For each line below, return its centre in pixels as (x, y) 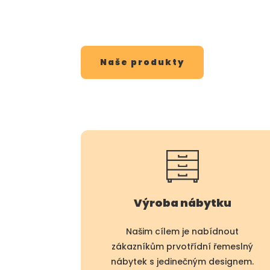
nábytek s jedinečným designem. (183, 261)
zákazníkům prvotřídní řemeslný (183, 246)
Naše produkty (143, 62)
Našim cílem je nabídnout (183, 231)
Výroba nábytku (182, 202)
